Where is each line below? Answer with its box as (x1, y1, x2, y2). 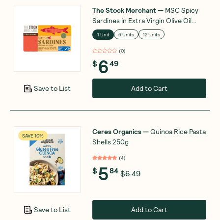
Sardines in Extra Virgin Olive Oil (92, 16, 192, 25)
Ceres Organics (92, 127, 141, 136)
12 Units (143, 31, 160, 38)
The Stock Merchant (92, 5, 156, 14)
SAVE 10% (22, 132, 44, 138)
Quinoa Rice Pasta (150, 127, 206, 136)
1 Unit (97, 31, 110, 38)
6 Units (118, 31, 134, 38)
